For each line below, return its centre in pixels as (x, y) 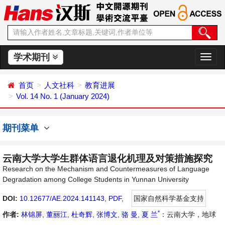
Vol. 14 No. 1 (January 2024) (63, 96)
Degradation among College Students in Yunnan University (96, 179)
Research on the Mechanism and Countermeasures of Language (106, 169)
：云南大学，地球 (188, 214)
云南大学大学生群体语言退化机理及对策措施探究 (107, 158)
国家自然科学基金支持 (169, 198)
